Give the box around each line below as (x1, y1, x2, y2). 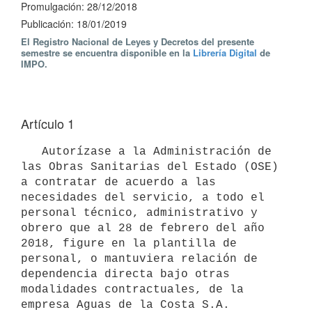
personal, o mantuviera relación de (21, 252, 258, 265)
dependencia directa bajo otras (21, 267, 230, 281)
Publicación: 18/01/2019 (21, 17, 127, 31)
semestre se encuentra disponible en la (21, 46, 193, 59)
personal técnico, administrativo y (21, 206, 258, 219)
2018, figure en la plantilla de (21, 237, 237, 250)
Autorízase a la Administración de (21, 145, 42, 158)
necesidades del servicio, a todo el (21, 191, 265, 204)
